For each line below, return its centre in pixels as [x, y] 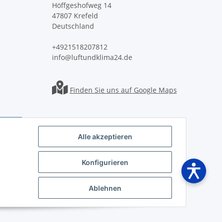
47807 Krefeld [75, 16]
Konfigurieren [105, 162]
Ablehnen [105, 188]
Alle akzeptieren [105, 137]
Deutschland [73, 26]
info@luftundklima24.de [92, 57]
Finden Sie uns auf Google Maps [123, 90]
